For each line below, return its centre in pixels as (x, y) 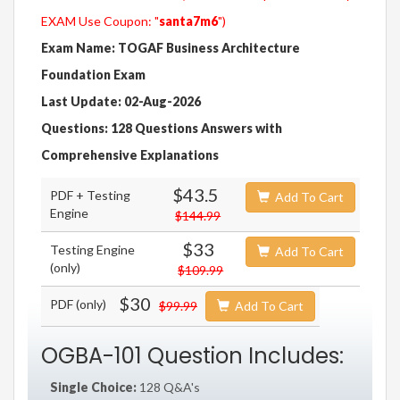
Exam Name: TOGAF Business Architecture (171, 48)
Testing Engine (92, 250)
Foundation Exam (93, 75)
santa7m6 (188, 21)
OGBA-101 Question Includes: (192, 356)
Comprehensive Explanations (130, 155)
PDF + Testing (90, 196)
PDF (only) (78, 304)
